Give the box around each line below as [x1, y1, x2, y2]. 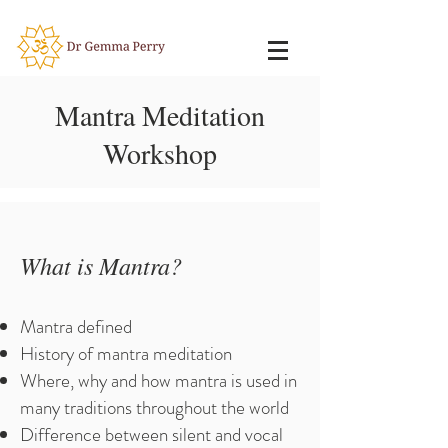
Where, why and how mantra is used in [20, 367, 297, 394]
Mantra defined [20, 313, 132, 340]
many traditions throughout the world [20, 394, 289, 421]
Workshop [103, 134, 217, 172]
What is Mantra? [20, 249, 182, 281]
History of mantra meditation [20, 340, 232, 367]
